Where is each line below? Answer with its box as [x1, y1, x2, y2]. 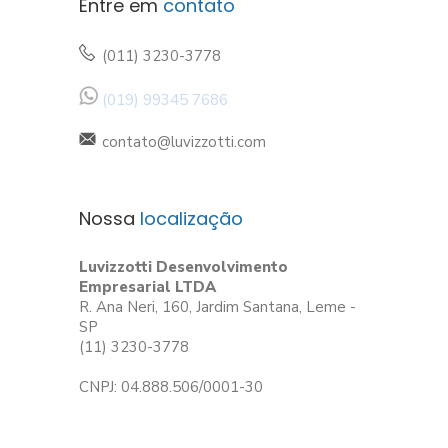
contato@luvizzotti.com [102, 132, 266, 153]
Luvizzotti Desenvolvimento [79, 257, 288, 278]
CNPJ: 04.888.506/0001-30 [79, 377, 263, 398]
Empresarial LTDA [79, 277, 216, 298]
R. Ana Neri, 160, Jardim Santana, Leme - [79, 297, 356, 318]
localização [140, 206, 243, 232]
